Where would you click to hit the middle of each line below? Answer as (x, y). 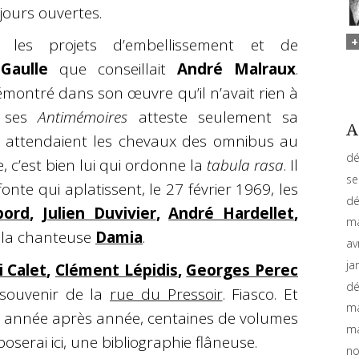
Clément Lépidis (116, 270)
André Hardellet (231, 214)
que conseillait (112, 69)
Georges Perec (242, 270)
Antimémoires (83, 117)
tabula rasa (245, 165)
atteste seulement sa (218, 117)
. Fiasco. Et (260, 294)
